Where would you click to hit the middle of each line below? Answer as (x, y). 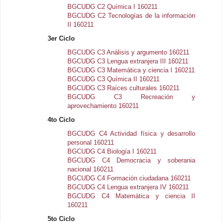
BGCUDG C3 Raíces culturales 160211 (124, 88)
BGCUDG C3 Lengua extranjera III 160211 (128, 61)
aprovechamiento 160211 (103, 106)
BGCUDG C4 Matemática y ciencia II (132, 196)
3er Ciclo (61, 38)
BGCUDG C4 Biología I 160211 (112, 151)
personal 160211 (91, 142)
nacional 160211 (91, 169)
